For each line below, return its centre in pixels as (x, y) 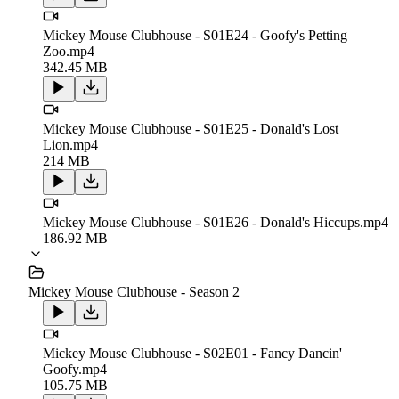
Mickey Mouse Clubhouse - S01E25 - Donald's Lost (191, 128)
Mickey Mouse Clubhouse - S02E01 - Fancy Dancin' (192, 353)
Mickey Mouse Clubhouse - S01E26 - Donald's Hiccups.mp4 (216, 222)
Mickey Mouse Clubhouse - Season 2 (134, 291)
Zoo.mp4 (69, 51)
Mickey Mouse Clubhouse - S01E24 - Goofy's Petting (195, 35)
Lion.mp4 (70, 144)
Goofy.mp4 (75, 369)
